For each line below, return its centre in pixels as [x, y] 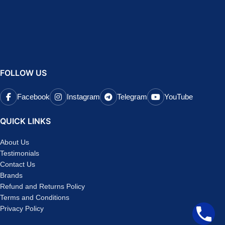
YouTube [179, 97]
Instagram [83, 97]
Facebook [33, 97]
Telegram [132, 97]
